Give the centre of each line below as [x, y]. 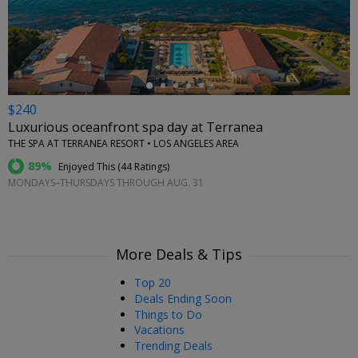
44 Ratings [144, 167]
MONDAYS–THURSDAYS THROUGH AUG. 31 [106, 183]
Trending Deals [173, 346]
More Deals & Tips [179, 254]
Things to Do [168, 314]
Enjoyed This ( [88, 167]
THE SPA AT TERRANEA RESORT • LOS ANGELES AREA [123, 144]
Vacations [159, 330]
